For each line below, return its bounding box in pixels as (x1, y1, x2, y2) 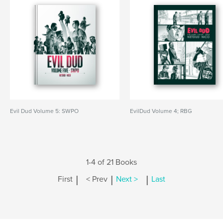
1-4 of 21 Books (86, 157, 137, 167)
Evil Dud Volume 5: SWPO (10, 108, 79, 114)
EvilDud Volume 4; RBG (130, 108, 193, 114)
